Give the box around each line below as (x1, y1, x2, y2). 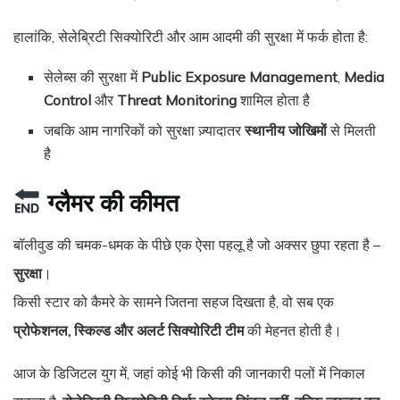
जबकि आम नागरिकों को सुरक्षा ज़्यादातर (44, 121, 246, 139)
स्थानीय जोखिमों (245, 121, 328, 139)
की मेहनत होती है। (244, 321, 342, 340)
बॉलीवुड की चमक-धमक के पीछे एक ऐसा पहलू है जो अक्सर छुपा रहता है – (13, 236, 380, 254)
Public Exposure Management (141, 67, 338, 86)
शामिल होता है (237, 90, 311, 109)
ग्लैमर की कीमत (41, 187, 179, 218)
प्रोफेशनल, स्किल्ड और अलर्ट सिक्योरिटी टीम (13, 321, 244, 340)
